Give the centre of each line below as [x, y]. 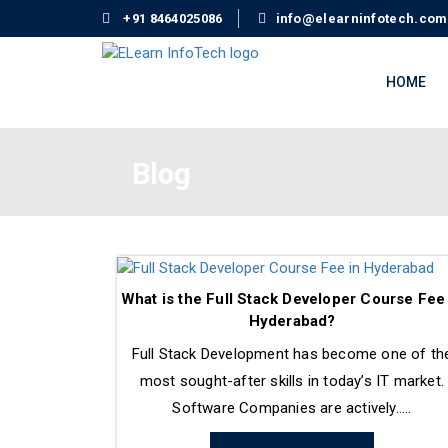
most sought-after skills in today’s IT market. [292, 381]
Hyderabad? [292, 321]
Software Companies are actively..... [292, 408]
